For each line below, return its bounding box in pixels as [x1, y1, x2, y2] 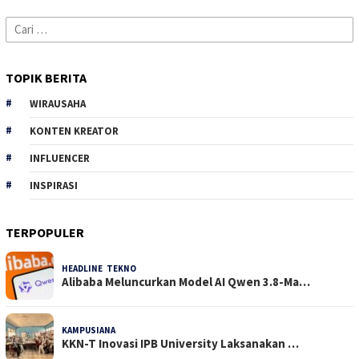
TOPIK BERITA [6, 69, 87, 86]
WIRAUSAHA [30, 96, 86, 111]
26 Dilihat [123, 324, 159, 336]
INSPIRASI [30, 178, 78, 192]
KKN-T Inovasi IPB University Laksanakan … [62, 335, 299, 351]
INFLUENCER [30, 151, 90, 165]
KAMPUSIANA [62, 324, 115, 336]
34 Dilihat [144, 262, 179, 274]
